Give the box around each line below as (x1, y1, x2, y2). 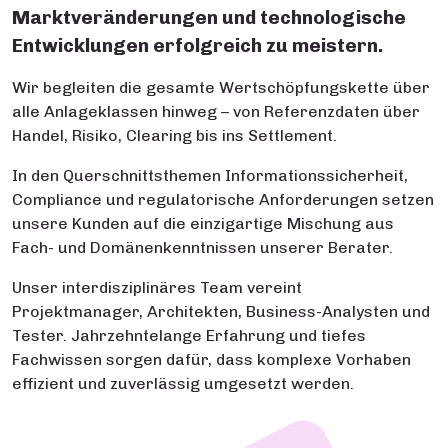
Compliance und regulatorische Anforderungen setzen (12, 190, 434, 209)
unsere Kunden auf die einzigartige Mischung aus (12, 214, 394, 233)
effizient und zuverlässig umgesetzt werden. (12, 374, 354, 393)
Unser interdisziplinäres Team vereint (12, 278, 302, 297)
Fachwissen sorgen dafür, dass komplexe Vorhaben (12, 350, 411, 369)
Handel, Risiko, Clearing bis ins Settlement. (12, 126, 337, 145)
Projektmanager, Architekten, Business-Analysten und (12, 302, 430, 321)
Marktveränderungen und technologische (12, 6, 406, 29)
